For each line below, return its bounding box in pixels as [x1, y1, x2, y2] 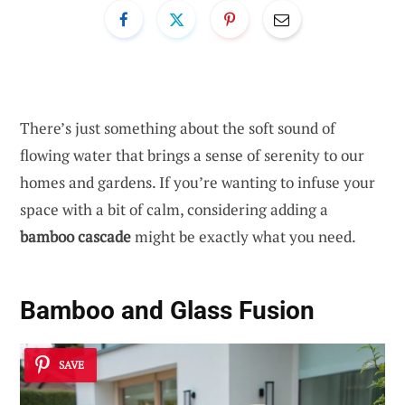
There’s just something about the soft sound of [20, 117, 335, 138]
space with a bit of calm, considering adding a [20, 198, 328, 220]
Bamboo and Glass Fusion [20, 296, 315, 326]
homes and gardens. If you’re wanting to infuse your [20, 171, 375, 193]
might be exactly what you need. [131, 225, 356, 247]
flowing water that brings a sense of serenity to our [20, 144, 364, 165]
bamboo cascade [20, 225, 131, 247]
